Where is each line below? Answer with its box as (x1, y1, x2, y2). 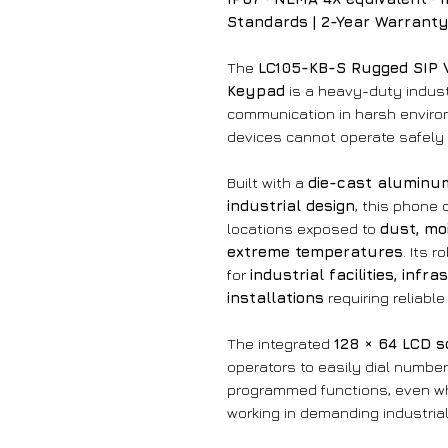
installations (227, 289, 324, 307)
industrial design (227, 197, 355, 215)
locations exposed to (227, 220, 380, 238)
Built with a (227, 174, 308, 192)
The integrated (227, 335, 334, 353)
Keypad (227, 82, 285, 100)
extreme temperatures (227, 243, 403, 261)
